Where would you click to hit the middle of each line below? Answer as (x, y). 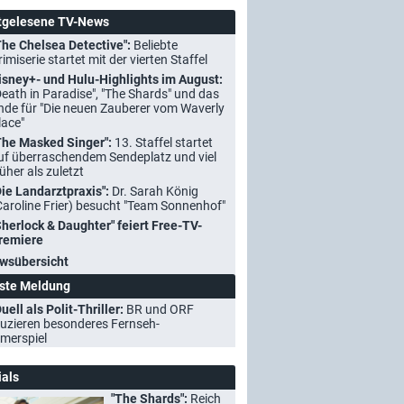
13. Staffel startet (164, 142)
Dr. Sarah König (155, 191)
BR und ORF (160, 309)
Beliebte (156, 45)
